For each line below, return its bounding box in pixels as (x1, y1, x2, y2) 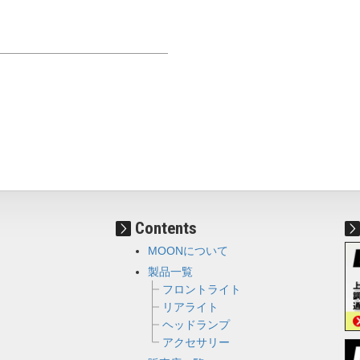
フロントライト (162, 283, 241, 296)
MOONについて (148, 244, 228, 257)
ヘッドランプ (162, 318, 230, 331)
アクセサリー (162, 336, 230, 349)
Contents (135, 219, 197, 238)
